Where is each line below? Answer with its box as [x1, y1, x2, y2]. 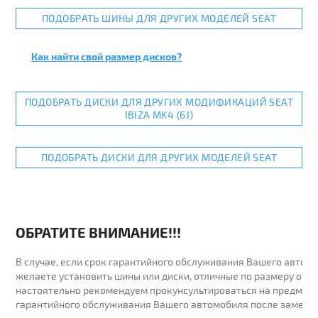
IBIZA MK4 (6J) [124, 109, 194, 121]
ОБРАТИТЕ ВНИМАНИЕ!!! [16, 224, 182, 241]
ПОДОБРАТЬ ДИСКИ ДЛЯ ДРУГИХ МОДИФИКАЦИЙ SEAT [24, 96, 294, 108]
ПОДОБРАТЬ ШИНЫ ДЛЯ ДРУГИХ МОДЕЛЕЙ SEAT [42, 12, 276, 24]
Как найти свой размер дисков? [31, 50, 182, 62]
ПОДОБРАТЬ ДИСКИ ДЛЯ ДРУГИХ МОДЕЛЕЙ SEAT [40, 151, 278, 163]
